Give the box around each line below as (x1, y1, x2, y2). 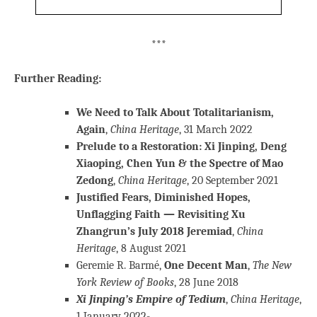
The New (253, 259, 292, 272)
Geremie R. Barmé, (76, 259, 164, 272)
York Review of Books (76, 276, 174, 289)
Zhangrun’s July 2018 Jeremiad (76, 225, 232, 238)
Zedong (76, 174, 113, 188)
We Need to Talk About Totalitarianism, (76, 106, 274, 120)
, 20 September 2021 (187, 174, 278, 188)
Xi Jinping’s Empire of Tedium (76, 293, 226, 306)
